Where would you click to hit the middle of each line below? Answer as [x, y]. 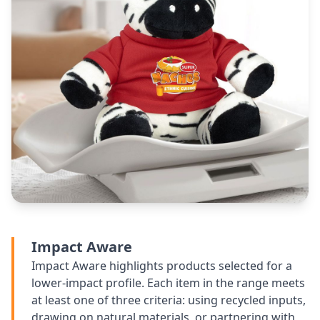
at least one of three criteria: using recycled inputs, [169, 300]
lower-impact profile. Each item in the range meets [168, 283]
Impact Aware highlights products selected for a [162, 266]
